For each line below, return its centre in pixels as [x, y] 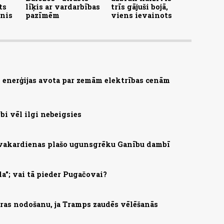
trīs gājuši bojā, [139, 7]
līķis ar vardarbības [63, 7]
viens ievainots [141, 15]
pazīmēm [42, 15]
